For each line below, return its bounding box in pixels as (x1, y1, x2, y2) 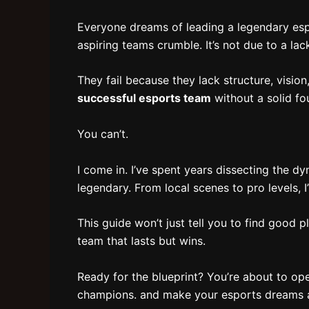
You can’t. (77, 126, 128, 141)
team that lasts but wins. (77, 234, 206, 248)
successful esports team (77, 91, 211, 106)
